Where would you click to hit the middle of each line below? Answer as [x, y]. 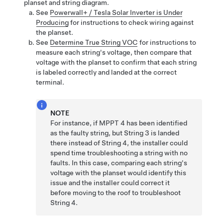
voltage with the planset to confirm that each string [116, 62]
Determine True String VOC [94, 43]
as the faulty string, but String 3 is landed [115, 133]
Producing [52, 23]
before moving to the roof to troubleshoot [116, 193]
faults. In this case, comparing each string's [119, 163]
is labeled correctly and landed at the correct [106, 72]
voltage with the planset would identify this [118, 173]
